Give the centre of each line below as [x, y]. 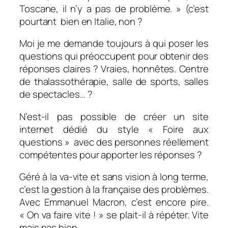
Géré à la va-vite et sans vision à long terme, [114, 177]
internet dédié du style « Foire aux [114, 129]
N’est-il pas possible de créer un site [114, 116]
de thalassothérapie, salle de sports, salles [114, 82]
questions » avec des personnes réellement [114, 142]
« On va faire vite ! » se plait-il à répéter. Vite [114, 215]
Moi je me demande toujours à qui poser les [114, 44]
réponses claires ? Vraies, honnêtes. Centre [114, 69]
